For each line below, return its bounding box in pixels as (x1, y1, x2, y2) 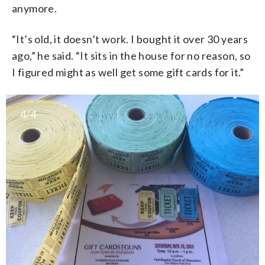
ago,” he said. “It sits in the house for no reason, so (12, 49, 251, 63)
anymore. (12, 2, 57, 15)
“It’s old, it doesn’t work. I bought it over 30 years (12, 33, 248, 46)
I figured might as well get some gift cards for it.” (12, 66, 244, 79)
